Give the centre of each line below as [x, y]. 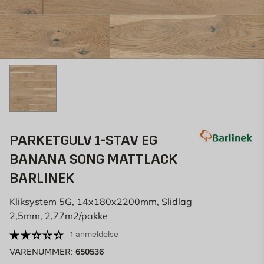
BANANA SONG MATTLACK [93, 159]
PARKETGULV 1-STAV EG [83, 140]
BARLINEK [42, 178]
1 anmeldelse [94, 235]
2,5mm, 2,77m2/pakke [59, 216]
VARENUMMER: [42, 252]
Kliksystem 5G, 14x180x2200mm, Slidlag [101, 202]
